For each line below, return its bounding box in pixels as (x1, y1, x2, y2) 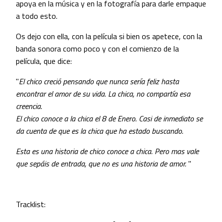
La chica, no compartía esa (108, 88, 190, 100)
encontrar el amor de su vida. (16, 88, 106, 100)
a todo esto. (16, 10, 57, 22)
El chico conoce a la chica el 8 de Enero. (16, 112, 139, 125)
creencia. (16, 100, 42, 112)
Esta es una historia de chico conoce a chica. (16, 145, 155, 158)
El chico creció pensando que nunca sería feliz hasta (19, 75, 179, 88)
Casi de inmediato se (139, 112, 203, 125)
